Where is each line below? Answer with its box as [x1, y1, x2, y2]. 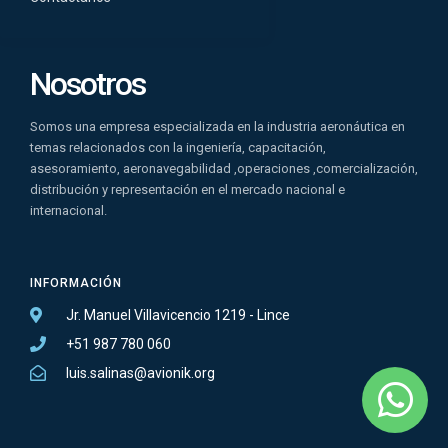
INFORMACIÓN [30, 275, 122, 290]
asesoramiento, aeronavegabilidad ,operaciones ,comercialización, [30, 160, 418, 176]
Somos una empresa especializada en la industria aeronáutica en [30, 118, 405, 134]
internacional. [30, 202, 107, 218]
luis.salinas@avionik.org [66, 364, 215, 381]
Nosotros [30, 64, 145, 103]
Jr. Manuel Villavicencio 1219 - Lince [66, 306, 290, 323]
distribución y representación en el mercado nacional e [30, 181, 345, 197]
